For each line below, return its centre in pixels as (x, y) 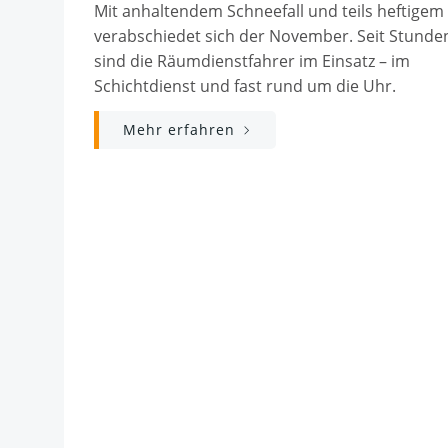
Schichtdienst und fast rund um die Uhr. (245, 86)
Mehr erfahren (179, 129)
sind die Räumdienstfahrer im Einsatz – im (252, 61)
